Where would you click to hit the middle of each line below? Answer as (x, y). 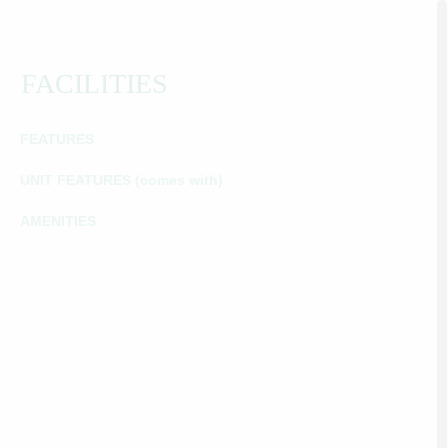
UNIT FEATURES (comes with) (121, 180)
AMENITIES (58, 221)
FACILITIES (94, 83)
